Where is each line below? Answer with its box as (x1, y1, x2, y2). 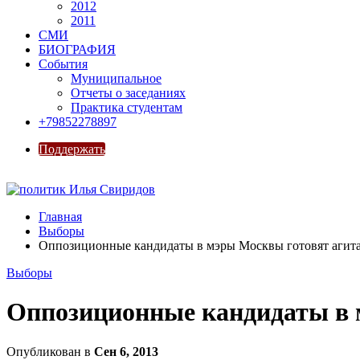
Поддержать (39, 142, 105, 156)
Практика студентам (71, 100, 182, 114)
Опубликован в (6, 344, 94, 358)
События (39, 57, 88, 71)
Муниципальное (71, 72, 162, 85)
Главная (39, 210, 82, 223)
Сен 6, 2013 (94, 344, 158, 358)
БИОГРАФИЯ (39, 43, 116, 56)
